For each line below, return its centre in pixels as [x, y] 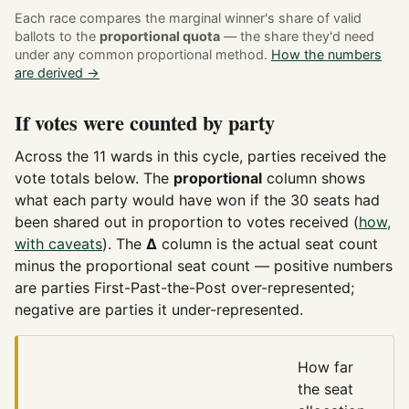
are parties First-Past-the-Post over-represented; [184, 287]
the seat [325, 389]
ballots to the [57, 37]
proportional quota [160, 37]
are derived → [57, 73]
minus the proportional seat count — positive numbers [204, 265]
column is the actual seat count [267, 243]
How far [325, 367]
